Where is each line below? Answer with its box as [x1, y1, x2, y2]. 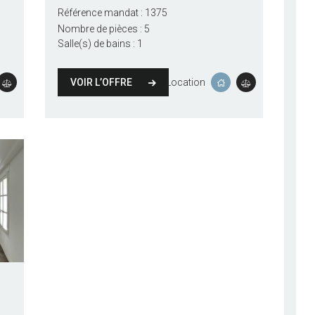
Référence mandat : [57, 6, 143, 18]
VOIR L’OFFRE [70, 76, 132, 88]
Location [166, 76, 206, 88]
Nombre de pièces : [57, 23, 142, 35]
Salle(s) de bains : [57, 38, 135, 50]
